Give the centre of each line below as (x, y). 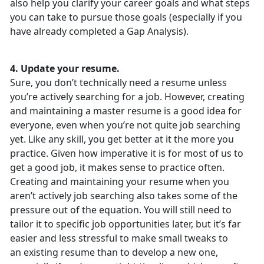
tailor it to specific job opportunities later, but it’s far (126, 224)
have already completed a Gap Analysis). (99, 32)
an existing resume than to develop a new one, (114, 253)
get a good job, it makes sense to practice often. (117, 168)
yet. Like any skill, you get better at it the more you (122, 139)
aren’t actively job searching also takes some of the (124, 196)
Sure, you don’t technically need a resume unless (118, 83)
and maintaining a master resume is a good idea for (126, 111)
